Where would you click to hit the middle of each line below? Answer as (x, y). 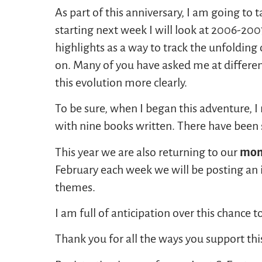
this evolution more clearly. (121, 82)
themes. (75, 187)
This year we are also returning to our (148, 152)
